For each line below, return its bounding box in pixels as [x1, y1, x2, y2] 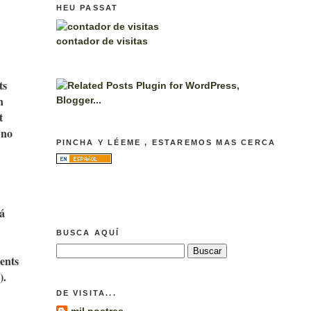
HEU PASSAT [56, 3, 119, 12]
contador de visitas [56, 35, 148, 47]
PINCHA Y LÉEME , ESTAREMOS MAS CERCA [56, 137, 276, 146]
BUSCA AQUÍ [56, 228, 120, 237]
